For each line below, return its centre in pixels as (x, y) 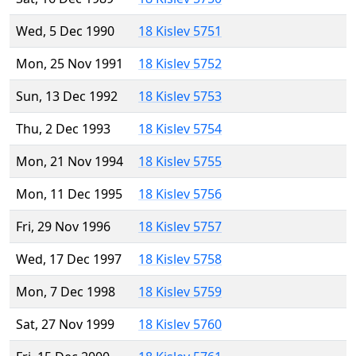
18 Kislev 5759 (180, 292)
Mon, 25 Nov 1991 (70, 64)
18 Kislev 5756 (180, 194)
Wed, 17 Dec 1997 (69, 259)
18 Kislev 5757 (180, 227)
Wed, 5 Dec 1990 (65, 31)
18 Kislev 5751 (180, 31)
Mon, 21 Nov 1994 (70, 162)
